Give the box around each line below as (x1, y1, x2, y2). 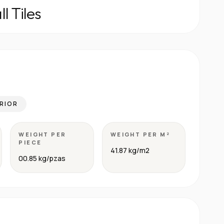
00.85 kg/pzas (18, 153, 66, 163)
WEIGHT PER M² (110, 130, 170, 138)
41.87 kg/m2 (110, 145, 149, 155)
